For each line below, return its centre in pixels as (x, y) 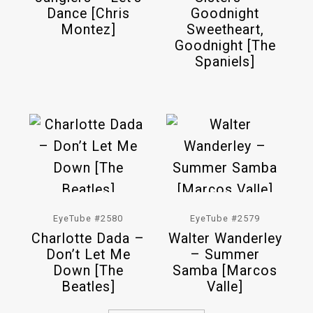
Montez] (88, 29)
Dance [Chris (88, 13)
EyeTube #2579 (225, 218)
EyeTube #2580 (88, 218)
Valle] (225, 286)
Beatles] (88, 286)
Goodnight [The (225, 45)
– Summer (225, 254)
